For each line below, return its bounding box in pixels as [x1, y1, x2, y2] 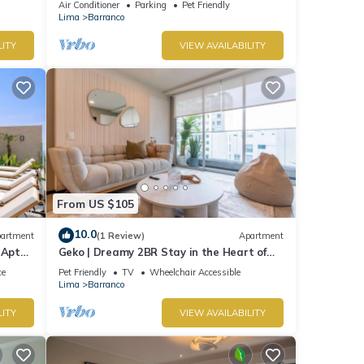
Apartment [239, 229, 284, 241]
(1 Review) [96, 229, 145, 241]
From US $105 [56, 196, 134, 211]
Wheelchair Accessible [149, 266, 240, 279]
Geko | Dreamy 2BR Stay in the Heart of [58, 245, 266, 259]
